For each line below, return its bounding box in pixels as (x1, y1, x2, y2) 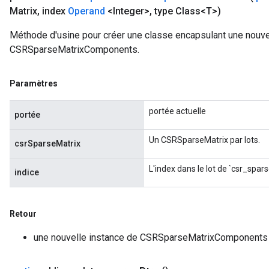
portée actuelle (149, 106, 206, 116)
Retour (10, 209, 37, 219)
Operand (68, 5, 105, 17)
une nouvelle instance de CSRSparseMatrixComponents (34, 232, 268, 243)
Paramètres (10, 79, 58, 88)
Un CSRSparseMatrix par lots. (149, 135, 260, 145)
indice (14, 168, 39, 177)
